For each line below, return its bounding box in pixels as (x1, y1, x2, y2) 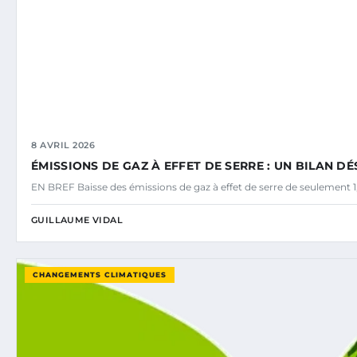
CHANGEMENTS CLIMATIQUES (33, 270, 167, 280)
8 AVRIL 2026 (31, 139, 95, 151)
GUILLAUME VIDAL (31, 214, 123, 226)
